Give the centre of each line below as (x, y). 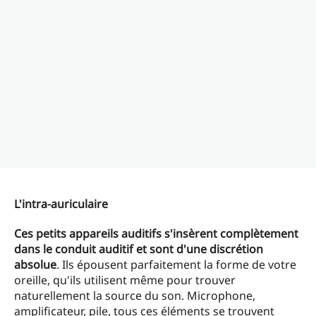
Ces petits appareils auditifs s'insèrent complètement (156, 234)
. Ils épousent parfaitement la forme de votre (176, 265)
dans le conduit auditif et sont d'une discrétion (139, 249)
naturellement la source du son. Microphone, (135, 296)
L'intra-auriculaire (61, 204)
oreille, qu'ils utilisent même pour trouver (125, 280)
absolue (35, 265)
